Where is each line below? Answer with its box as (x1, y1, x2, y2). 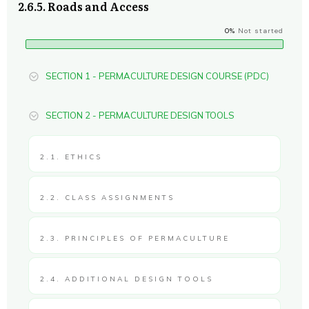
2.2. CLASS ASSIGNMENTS (40, 193, 175, 202)
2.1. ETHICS (40, 152, 102, 161)
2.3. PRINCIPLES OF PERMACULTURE (40, 234, 230, 243)
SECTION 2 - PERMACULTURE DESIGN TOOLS (46, 110, 235, 121)
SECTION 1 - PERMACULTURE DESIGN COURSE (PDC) (46, 70, 269, 81)
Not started (238, 26, 283, 35)
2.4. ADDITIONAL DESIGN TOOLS (40, 275, 213, 283)
